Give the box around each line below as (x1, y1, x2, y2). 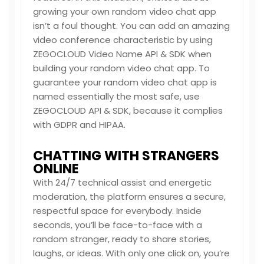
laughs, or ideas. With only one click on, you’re (33, 247, 230, 259)
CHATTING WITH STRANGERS (33, 147, 219, 165)
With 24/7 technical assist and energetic (33, 176, 212, 189)
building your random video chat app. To (33, 62, 210, 74)
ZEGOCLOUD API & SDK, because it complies (33, 104, 223, 117)
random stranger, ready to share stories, (33, 233, 211, 245)
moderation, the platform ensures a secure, (33, 190, 226, 203)
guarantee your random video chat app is (33, 76, 217, 88)
